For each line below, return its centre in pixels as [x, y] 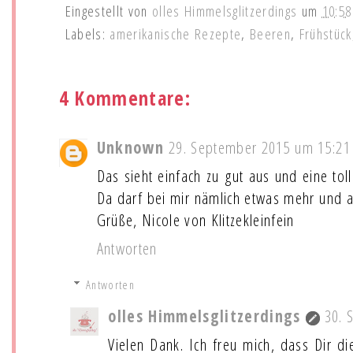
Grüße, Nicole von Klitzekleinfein [195, 219]
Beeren [270, 33]
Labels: [87, 33]
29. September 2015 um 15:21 [260, 147]
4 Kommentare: [124, 98]
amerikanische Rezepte [176, 33]
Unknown [130, 147]
